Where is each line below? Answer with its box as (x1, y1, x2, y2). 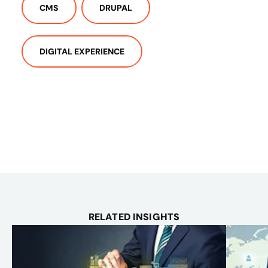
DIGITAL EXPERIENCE (39, 46, 124, 57)
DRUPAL (99, 2, 132, 13)
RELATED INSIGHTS (88, 210, 180, 223)
